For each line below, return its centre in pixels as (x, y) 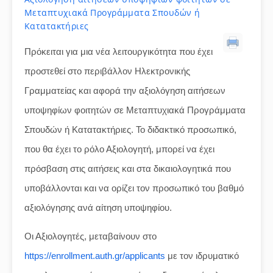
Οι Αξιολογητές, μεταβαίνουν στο (90, 236)
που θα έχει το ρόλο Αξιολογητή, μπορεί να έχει (119, 149)
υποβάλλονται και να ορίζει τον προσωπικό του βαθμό (134, 188)
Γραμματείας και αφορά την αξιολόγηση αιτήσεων (125, 90)
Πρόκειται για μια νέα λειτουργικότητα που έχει (119, 51)
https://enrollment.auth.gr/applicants (95, 256)
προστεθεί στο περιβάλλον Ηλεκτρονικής (107, 71)
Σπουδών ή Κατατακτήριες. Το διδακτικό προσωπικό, (130, 129)
